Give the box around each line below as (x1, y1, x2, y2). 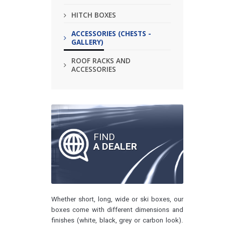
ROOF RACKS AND (71, 56, 131, 65)
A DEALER (93, 141, 137, 152)
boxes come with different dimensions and (51, 206, 183, 214)
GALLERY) (71, 37, 103, 47)
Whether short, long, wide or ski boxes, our (51, 195, 183, 203)
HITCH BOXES (71, 10, 116, 20)
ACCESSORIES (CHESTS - (71, 29, 151, 38)
